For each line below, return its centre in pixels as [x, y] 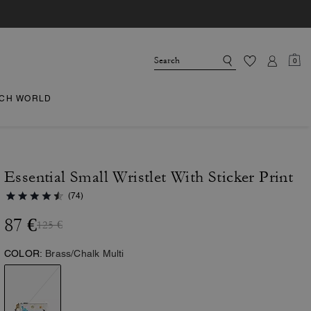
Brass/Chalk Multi [85, 253]
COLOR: [24, 253]
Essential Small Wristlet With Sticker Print [149, 177]
